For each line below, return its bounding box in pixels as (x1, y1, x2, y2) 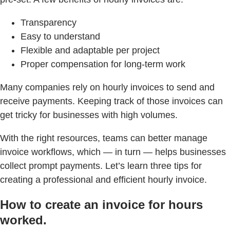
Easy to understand (21, 31, 100, 42)
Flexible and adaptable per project (21, 45, 160, 56)
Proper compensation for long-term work (21, 59, 185, 70)
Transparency (21, 17, 76, 28)
